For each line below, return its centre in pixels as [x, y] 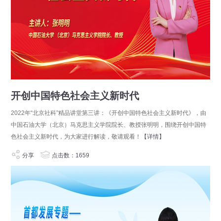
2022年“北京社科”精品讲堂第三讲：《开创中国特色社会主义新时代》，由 [108, 113]
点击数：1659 [70, 155]
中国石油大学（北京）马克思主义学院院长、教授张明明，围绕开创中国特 [108, 125]
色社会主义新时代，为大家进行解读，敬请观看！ [76, 137]
